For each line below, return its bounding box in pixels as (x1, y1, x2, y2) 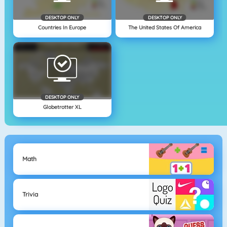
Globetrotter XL (43, 103, 82, 110)
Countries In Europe (38, 24, 87, 31)
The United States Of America (128, 24, 202, 31)
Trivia (22, 191, 38, 199)
